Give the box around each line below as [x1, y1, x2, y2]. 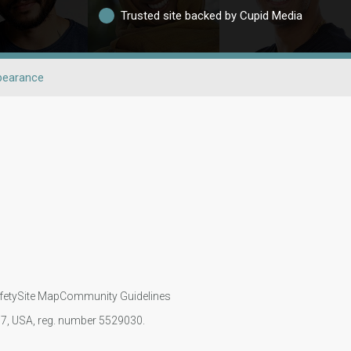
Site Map [16, 289, 60, 302]
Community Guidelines [59, 289, 171, 302]
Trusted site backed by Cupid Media [120, 8, 302, 23]
